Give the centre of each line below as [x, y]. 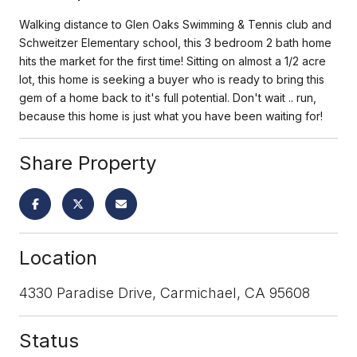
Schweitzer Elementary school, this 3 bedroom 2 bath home [175, 42]
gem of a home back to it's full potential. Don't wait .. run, [168, 97]
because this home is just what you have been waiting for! [171, 116]
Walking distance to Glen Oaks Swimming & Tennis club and [175, 24]
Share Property [88, 163]
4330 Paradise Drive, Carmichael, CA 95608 [165, 292]
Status [49, 340]
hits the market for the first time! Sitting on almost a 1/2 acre [173, 61]
